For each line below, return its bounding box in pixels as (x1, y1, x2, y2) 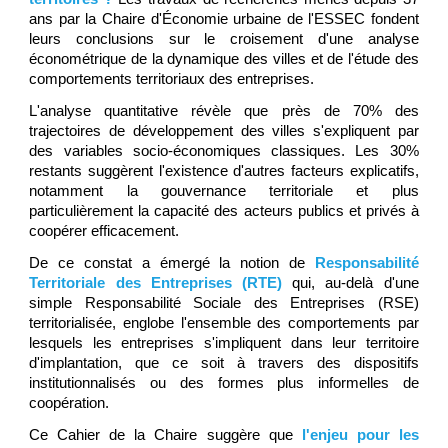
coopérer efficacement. (29, 222, 184, 239)
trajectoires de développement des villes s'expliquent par (29, 122, 419, 139)
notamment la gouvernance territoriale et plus (29, 182, 419, 199)
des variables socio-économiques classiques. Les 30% (29, 142, 419, 159)
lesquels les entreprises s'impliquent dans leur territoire (29, 334, 419, 351)
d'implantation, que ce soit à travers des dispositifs (29, 354, 419, 371)
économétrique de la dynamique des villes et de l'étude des (29, 50, 419, 67)
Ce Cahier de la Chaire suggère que (29, 426, 302, 443)
